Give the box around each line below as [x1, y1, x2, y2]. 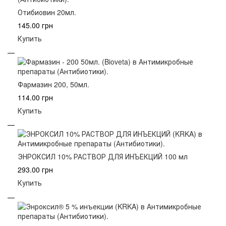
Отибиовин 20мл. [18, 7, 76, 17]
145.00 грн [18, 20, 53, 30]
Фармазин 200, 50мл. [18, 79, 89, 89]
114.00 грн [18, 92, 53, 102]
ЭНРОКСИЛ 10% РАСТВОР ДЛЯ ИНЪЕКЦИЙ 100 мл [18, 151, 188, 162]
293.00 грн [18, 164, 53, 175]
